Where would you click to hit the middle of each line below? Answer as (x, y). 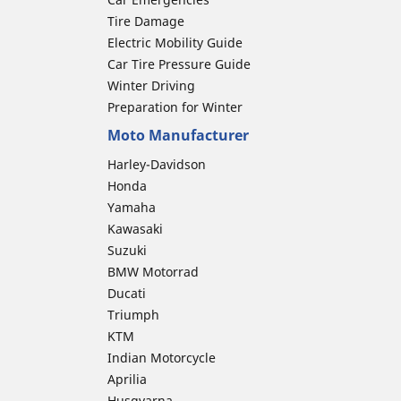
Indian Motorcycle (162, 358)
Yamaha (132, 207)
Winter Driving (151, 85)
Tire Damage (146, 21)
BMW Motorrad (153, 272)
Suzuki (127, 250)
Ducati (127, 293)
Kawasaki (135, 229)
